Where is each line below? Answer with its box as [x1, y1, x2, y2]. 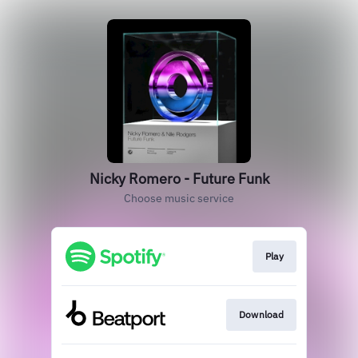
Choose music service [124, 191, 234, 205]
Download [238, 308, 284, 321]
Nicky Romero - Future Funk [89, 169, 269, 188]
